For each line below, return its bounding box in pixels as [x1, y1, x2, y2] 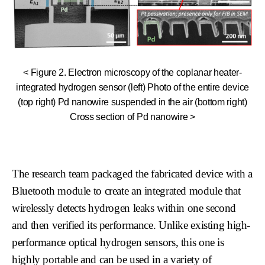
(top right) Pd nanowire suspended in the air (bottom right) [18, 96, 247, 107]
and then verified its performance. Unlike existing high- [12, 218, 251, 231]
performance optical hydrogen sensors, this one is [12, 235, 224, 248]
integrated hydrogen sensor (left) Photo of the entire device [16, 82, 249, 92]
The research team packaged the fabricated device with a [12, 167, 253, 180]
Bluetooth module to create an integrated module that [12, 184, 241, 197]
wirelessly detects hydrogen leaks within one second [12, 201, 236, 214]
